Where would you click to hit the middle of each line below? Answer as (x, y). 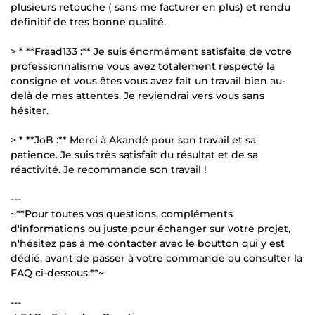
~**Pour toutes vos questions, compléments (122, 213)
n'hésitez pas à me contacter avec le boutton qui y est (148, 243)
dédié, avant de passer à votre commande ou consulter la (156, 258)
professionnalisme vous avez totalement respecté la (143, 66)
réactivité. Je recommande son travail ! (109, 169)
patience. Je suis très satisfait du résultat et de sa (134, 154)
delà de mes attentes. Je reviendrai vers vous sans (137, 95)
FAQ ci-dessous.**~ (57, 272)
